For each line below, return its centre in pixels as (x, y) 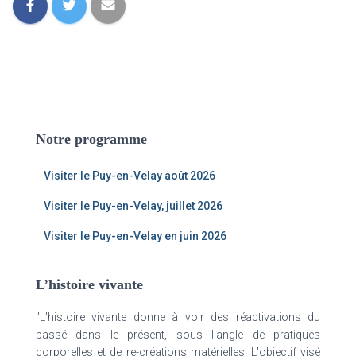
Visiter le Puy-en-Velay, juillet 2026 (133, 206)
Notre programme (91, 139)
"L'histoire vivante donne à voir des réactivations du (178, 317)
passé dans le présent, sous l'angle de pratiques (178, 335)
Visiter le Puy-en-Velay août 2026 (130, 176)
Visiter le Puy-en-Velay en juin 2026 (135, 236)
